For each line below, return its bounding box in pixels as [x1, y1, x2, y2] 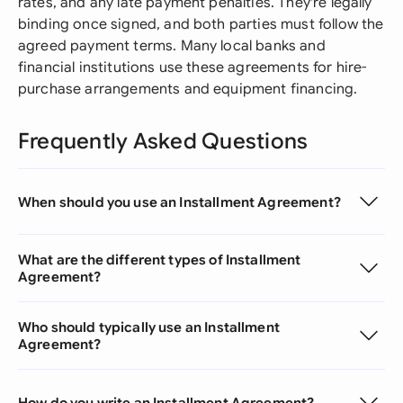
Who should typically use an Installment [18, 318, 280, 336]
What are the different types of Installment [18, 251, 301, 268]
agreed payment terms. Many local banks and [18, 37, 326, 55]
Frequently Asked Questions [18, 128, 309, 155]
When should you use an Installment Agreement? [18, 193, 341, 210]
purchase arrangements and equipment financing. [18, 80, 358, 98]
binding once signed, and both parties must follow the [18, 15, 384, 33]
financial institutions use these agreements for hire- [18, 58, 367, 76]
